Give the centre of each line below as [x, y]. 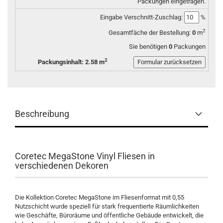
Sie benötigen [149, 47]
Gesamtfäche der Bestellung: [150, 33]
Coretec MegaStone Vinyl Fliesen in [85, 156]
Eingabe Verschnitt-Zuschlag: [142, 17]
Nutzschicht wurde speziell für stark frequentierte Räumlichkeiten [107, 206]
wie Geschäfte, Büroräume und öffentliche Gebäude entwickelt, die [109, 215]
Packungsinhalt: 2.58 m [71, 62]
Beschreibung [42, 114]
